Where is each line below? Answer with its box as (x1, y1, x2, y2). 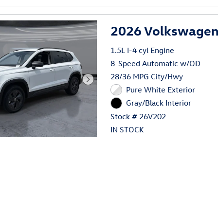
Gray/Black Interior (126, 98, 191, 108)
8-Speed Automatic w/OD (110, 58, 201, 68)
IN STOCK (110, 124, 145, 134)
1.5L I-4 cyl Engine (110, 45, 175, 55)
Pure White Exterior (126, 84, 195, 94)
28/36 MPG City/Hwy (110, 71, 183, 81)
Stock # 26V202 (110, 111, 166, 121)
